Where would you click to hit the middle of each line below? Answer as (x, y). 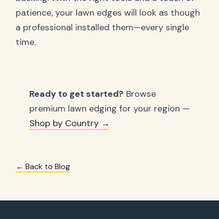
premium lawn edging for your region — (109, 108)
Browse (140, 94)
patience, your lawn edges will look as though (108, 12)
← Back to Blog (43, 166)
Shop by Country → (70, 123)
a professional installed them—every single (102, 27)
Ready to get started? (77, 94)
